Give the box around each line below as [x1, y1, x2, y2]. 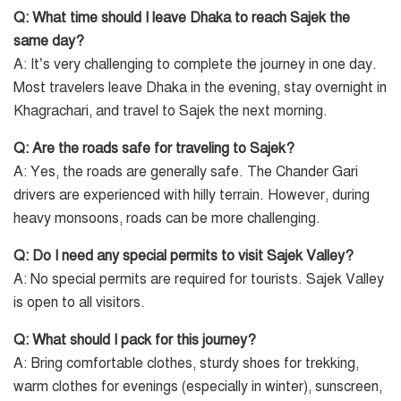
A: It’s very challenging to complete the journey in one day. [13, 55, 377, 73]
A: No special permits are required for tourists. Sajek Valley [13, 269, 384, 288]
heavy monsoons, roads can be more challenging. [13, 209, 320, 227]
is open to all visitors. [13, 293, 145, 311]
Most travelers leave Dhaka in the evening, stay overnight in [13, 78, 387, 97]
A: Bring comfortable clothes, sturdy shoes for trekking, [13, 354, 359, 372]
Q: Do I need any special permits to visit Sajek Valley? [13, 246, 354, 265]
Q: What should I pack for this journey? [13, 330, 256, 349]
